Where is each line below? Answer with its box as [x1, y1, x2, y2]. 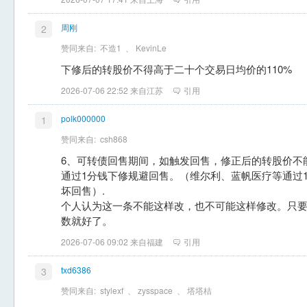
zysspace [138, 284, 173, 296]
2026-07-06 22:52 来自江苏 [61, 84, 163, 96]
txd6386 [61, 264, 91, 275]
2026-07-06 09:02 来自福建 [61, 236, 163, 247]
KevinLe [136, 42, 167, 53]
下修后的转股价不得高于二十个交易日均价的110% [61, 62, 292, 76]
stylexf [100, 284, 123, 296]
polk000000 [61, 112, 106, 124]
